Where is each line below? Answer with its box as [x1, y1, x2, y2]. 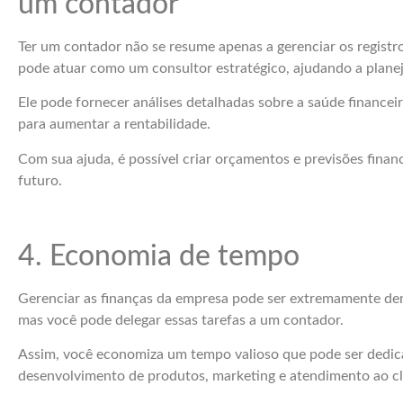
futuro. [18, 173, 62, 188]
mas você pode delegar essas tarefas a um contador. [18, 312, 344, 327]
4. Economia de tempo [18, 241, 300, 271]
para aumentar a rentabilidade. [18, 117, 210, 132]
